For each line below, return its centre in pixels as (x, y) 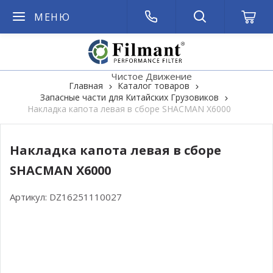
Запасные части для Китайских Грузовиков (129, 97)
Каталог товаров (154, 86)
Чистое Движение (152, 76)
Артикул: (30, 197)
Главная (86, 86)
